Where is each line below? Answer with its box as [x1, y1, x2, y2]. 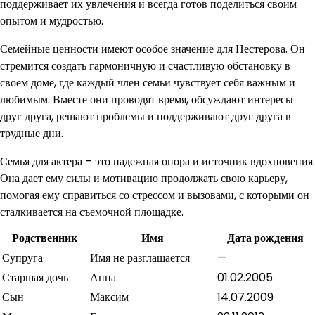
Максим [90, 289, 129, 306]
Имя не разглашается [90, 250, 190, 266]
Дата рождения [226, 230, 304, 247]
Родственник [12, 230, 77, 247]
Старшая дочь [2, 269, 68, 286]
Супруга [2, 250, 43, 266]
